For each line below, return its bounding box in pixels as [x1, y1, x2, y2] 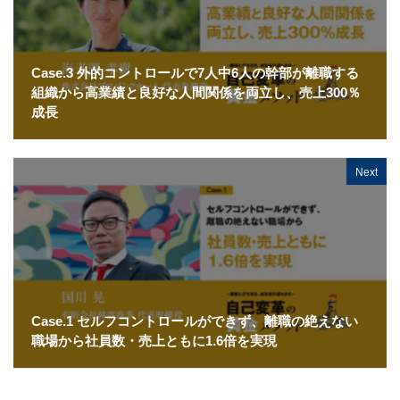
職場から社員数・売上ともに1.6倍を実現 [31, 330, 277, 350]
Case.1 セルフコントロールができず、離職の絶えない [31, 311, 358, 330]
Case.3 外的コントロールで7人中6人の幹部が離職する [31, 62, 359, 81]
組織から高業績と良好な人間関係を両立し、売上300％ [31, 81, 361, 101]
